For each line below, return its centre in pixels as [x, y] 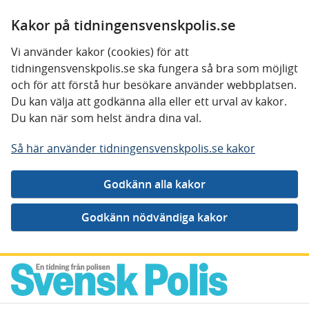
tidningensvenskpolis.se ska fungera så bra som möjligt [154, 68]
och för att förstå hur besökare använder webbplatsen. [154, 85]
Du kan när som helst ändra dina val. [106, 118]
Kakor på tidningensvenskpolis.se [123, 25]
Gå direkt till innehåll [64, 267]
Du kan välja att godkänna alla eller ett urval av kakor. [149, 101]
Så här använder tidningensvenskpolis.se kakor [133, 148]
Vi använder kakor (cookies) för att [100, 52]
